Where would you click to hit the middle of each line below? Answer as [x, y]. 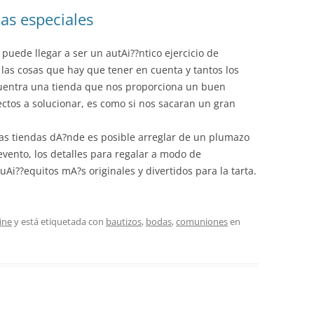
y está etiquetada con [59, 221]
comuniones [202, 221]
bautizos [124, 221]
